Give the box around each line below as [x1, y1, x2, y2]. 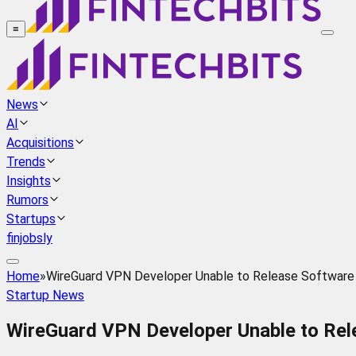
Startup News [6, 288, 84, 304]
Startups [6, 211, 56, 227]
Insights [6, 173, 51, 189]
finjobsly [6, 230, 52, 246]
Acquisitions [6, 135, 74, 151]
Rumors [6, 192, 48, 208]
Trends [6, 154, 45, 170]
